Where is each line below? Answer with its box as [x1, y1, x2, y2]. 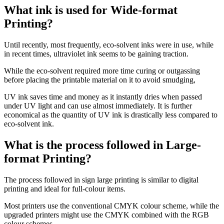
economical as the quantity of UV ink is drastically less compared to [4, 110, 217, 119]
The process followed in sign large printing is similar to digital [4, 175, 198, 184]
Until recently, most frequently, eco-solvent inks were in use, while [4, 40, 213, 49]
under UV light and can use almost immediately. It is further [4, 101, 192, 110]
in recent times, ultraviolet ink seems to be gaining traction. [4, 49, 188, 58]
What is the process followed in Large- [4, 138, 201, 152]
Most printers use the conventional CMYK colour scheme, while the [4, 201, 219, 210]
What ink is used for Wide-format [4, 3, 177, 17]
